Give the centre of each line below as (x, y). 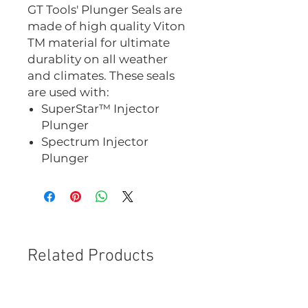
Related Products (91, 257)
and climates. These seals (101, 76)
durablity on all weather (98, 59)
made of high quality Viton (107, 26)
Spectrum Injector (95, 142)
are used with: (68, 92)
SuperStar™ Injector (100, 109)
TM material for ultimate (99, 43)
